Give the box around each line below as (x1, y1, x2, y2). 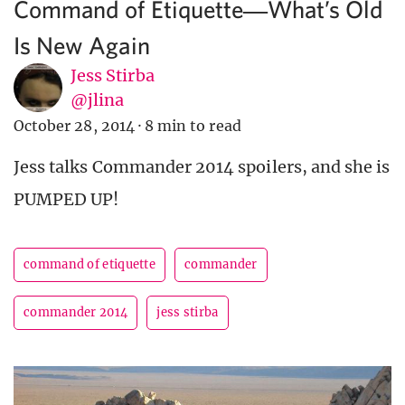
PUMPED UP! (14, 189, 119, 211)
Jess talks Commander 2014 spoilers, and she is (14, 156, 391, 178)
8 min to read (145, 117, 241, 136)
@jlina (71, 89, 125, 111)
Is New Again (14, 31, 150, 60)
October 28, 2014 (14, 117, 135, 136)
